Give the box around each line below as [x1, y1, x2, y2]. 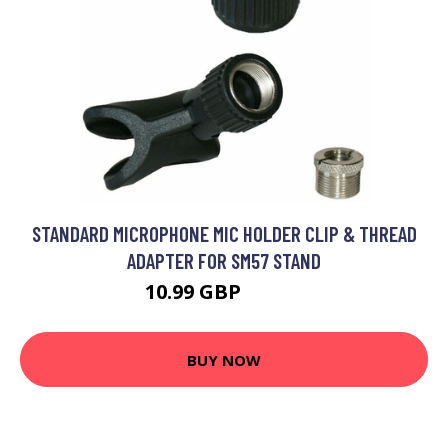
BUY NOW [187, 349, 261, 370]
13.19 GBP [245, 286, 304, 303]
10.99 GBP [144, 278, 246, 305]
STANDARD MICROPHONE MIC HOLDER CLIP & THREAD [31, 221, 417, 246]
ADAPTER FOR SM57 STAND [127, 248, 321, 273]
